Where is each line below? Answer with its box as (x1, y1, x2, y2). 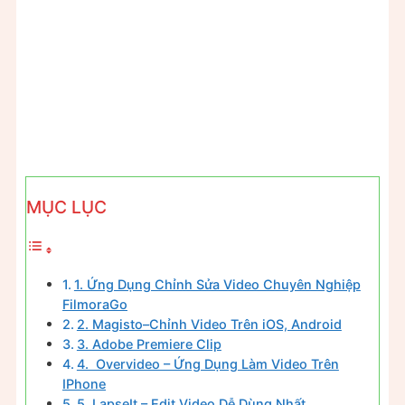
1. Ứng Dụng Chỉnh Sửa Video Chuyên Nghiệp (73, 277, 361, 293)
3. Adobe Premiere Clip (76, 336, 221, 353)
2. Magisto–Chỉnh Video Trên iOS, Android (76, 316, 342, 333)
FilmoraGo (62, 297, 127, 313)
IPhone (62, 376, 106, 392)
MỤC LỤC (26, 195, 107, 218)
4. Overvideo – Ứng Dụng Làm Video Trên (76, 356, 339, 372)
